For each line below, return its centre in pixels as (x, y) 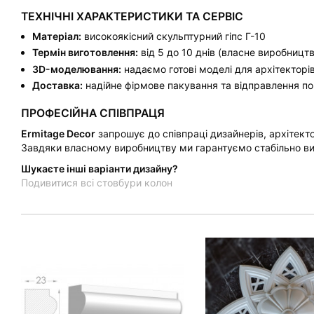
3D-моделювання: (77, 69)
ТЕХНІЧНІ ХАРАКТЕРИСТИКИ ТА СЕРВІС (132, 16)
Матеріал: (57, 36)
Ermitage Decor (58, 133)
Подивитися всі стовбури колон (97, 182)
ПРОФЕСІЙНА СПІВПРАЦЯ (93, 114)
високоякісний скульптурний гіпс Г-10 (174, 36)
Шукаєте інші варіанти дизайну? (100, 168)
